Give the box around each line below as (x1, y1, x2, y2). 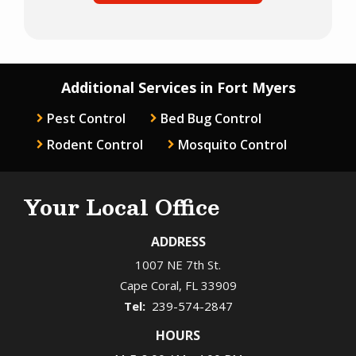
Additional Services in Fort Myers (60, 77, 296, 97)
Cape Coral (119, 277, 179, 293)
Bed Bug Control (161, 109, 261, 127)
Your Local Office (24, 188, 219, 224)
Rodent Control (47, 135, 143, 153)
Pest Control (47, 109, 126, 127)
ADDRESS (150, 232, 206, 250)
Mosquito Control (178, 135, 287, 153)
